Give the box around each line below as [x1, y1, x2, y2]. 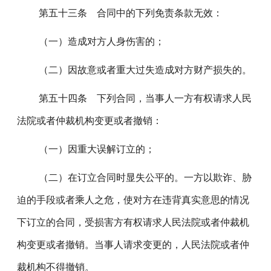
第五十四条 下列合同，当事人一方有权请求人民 [29, 93, 252, 103]
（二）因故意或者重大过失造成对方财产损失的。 [29, 65, 252, 75]
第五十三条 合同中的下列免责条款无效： [29, 8, 223, 18]
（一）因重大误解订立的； [29, 144, 155, 154]
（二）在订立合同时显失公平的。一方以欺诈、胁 [29, 172, 252, 183]
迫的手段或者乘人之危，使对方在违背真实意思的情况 [17, 195, 250, 205]
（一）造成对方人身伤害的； [29, 36, 165, 47]
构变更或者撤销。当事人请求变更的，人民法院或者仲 [17, 240, 250, 250]
